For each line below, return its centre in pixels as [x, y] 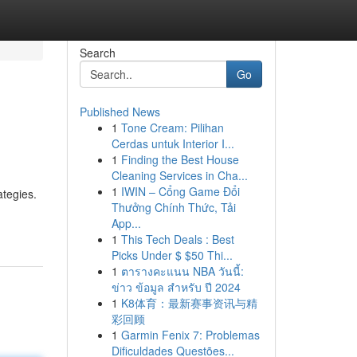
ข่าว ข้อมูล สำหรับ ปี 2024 [176, 287]
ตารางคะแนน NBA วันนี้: [182, 271]
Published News [120, 112]
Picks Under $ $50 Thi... [172, 255]
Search [97, 53]
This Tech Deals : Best [177, 239]
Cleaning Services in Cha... [179, 175]
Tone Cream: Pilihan [172, 127]
